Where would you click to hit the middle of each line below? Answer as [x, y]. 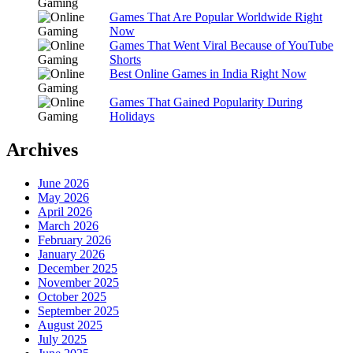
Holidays [132, 116]
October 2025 [72, 296]
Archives [42, 149]
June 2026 [63, 183]
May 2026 [63, 197]
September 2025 [78, 310]
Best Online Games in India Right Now [208, 74]
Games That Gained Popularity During [206, 102]
